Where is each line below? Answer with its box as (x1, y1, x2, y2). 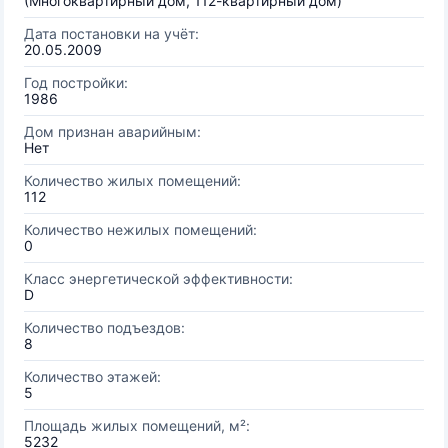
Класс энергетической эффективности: (24, 270, 293, 287)
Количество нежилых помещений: (24, 221, 257, 238)
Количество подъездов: (24, 319, 185, 336)
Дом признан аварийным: (24, 123, 201, 140)
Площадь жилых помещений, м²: (24, 417, 250, 434)
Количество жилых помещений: (24, 172, 241, 189)
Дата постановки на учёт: (24, 25, 199, 42)
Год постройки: (24, 74, 128, 91)
